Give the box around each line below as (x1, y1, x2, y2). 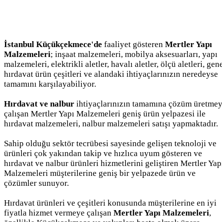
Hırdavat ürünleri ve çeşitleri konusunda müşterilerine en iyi (4, 198, 217, 208)
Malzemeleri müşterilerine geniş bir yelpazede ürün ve (4, 168, 196, 178)
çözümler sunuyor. (4, 178, 69, 188)
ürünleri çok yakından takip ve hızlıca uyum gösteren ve (4, 148, 202, 158)
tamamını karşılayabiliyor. (4, 79, 96, 89)
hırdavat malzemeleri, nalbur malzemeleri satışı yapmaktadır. (4, 118, 218, 128)
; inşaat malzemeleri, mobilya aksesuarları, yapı (51, 49, 218, 59)
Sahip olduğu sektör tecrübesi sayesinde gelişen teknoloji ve (4, 138, 217, 148)
